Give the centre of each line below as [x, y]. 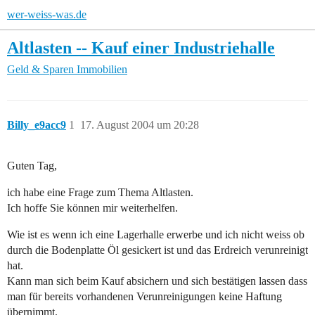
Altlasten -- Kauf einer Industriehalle [141, 47]
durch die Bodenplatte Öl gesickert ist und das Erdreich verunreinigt [157, 250]
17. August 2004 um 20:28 [140, 125]
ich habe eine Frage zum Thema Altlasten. [100, 193]
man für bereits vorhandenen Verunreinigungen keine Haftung [144, 297]
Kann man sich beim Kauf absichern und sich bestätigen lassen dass [157, 281]
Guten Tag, [32, 166]
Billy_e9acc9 [37, 125]
